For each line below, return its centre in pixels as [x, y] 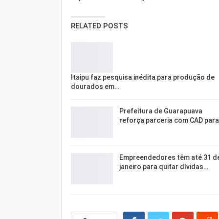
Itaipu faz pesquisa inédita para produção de [142, 77]
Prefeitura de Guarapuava [161, 111]
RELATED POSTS [99, 26]
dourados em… [95, 87]
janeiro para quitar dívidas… [164, 166]
